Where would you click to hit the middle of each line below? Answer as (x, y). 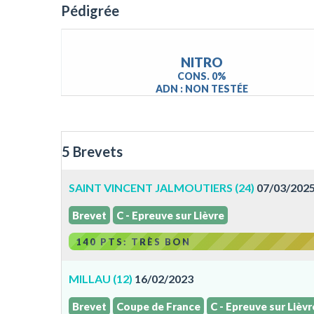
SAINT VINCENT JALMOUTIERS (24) (162, 187)
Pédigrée (90, 11)
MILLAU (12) (101, 279)
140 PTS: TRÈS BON (133, 242)
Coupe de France (158, 306)
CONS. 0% (202, 76)
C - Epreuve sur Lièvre (170, 215)
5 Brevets (92, 151)
